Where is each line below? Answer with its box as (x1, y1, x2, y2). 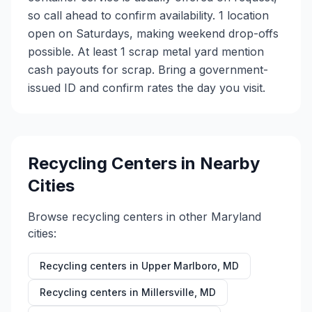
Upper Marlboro (141, 260, 217, 272)
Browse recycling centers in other (28, 210, 211, 224)
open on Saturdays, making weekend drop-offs (28, 26, 279, 40)
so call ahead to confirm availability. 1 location (28, 8, 269, 22)
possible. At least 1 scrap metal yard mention (28, 45, 264, 58)
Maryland (211, 210, 261, 224)
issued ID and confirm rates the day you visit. (28, 81, 265, 95)
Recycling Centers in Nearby (28, 153, 260, 173)
